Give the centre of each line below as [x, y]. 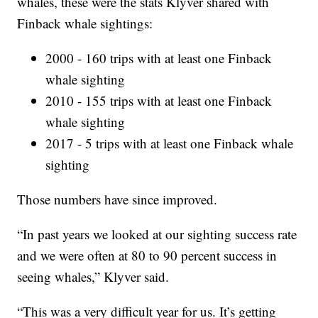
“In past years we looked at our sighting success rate [157, 234]
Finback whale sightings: [85, 23]
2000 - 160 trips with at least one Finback [159, 58]
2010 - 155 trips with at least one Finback [159, 101]
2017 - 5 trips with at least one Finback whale [170, 143]
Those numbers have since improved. [117, 199]
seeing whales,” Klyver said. [93, 277]
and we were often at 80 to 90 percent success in [147, 256]
